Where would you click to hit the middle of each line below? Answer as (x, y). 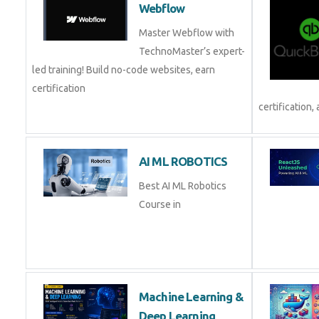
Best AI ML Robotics (183, 186)
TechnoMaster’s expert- (192, 52)
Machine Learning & (191, 297)
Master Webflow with (187, 33)
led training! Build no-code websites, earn (124, 70)
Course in (160, 205)
